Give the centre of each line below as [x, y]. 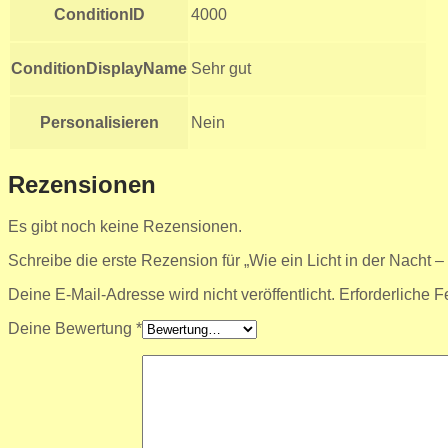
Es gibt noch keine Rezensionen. [125, 227]
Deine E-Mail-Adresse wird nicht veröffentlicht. [171, 295]
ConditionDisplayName [99, 68]
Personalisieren [99, 122]
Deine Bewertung [72, 329]
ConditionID [99, 14]
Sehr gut [221, 68]
